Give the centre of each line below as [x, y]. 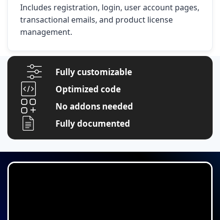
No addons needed [95, 106]
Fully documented [93, 123]
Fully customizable [94, 72]
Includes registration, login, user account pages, [110, 8]
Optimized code [88, 89]
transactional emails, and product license [96, 20]
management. [46, 32]
